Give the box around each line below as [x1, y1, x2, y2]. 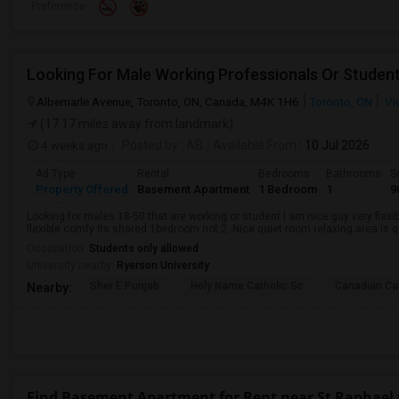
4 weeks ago [38, 138, 108, 152]
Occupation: [27, 242, 89, 255]
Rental [137, 167, 169, 180]
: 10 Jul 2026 [297, 138, 370, 152]
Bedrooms [258, 167, 310, 180]
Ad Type [36, 167, 75, 180]
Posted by [122, 138, 178, 152]
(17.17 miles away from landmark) [37, 117, 233, 131]
